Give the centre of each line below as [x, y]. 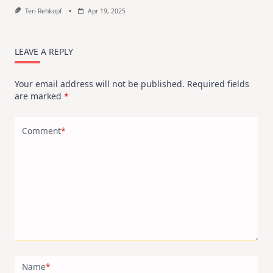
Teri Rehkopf [43, 11]
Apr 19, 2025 [106, 11]
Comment [41, 130]
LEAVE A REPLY [44, 52]
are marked [39, 96]
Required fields [218, 84]
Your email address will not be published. [100, 84]
